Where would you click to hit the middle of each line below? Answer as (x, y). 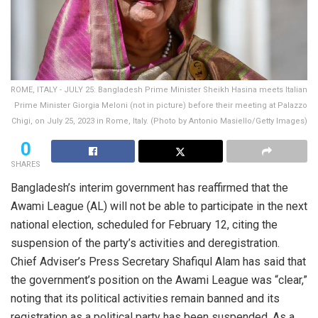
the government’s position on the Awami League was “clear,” (159, 280)
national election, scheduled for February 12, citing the (144, 224)
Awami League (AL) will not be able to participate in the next (159, 206)
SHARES (26, 164)
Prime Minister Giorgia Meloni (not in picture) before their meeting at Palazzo (161, 105)
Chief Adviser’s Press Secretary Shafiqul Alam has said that (158, 261)
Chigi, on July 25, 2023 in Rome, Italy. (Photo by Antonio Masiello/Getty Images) (159, 121)
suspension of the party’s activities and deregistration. (145, 243)
